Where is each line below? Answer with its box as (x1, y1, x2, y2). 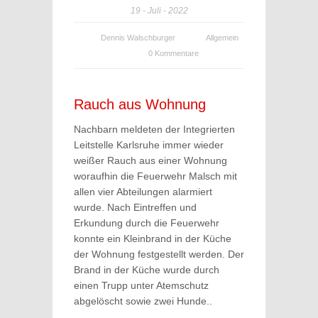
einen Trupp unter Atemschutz (74, 280, 209, 291)
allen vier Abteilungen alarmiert (74, 186, 212, 197)
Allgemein (206, 33, 238, 42)
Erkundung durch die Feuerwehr (74, 217, 219, 229)
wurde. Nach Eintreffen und (74, 202, 197, 213)
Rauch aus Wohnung (74, 97, 206, 112)
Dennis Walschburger (101, 33, 175, 42)
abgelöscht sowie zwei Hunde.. (74, 295, 212, 307)
